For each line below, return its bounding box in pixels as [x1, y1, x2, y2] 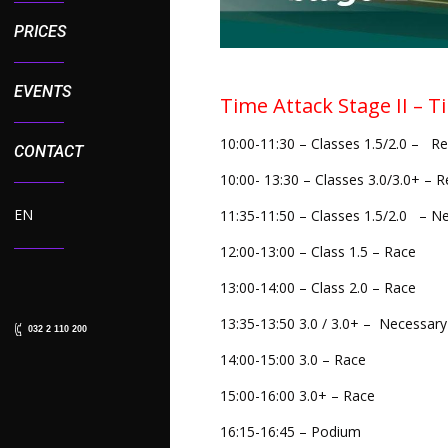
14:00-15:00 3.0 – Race [220, 350, 366, 370]
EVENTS [14, 82, 71, 101]
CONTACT [14, 142, 83, 161]
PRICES [14, 22, 66, 41]
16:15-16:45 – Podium [220, 422, 361, 442]
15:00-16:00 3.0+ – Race [220, 386, 375, 406]
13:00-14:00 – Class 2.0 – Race [220, 278, 416, 298]
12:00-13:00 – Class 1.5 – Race [220, 242, 416, 262]
